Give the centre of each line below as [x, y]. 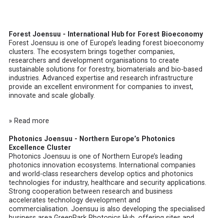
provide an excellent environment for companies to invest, [101, 87]
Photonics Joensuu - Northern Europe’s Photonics [92, 138]
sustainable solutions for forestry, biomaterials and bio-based [106, 69]
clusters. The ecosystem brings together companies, [92, 52]
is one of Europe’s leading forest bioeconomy [131, 43]
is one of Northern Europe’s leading [127, 156]
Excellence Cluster [40, 147]
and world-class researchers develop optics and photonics [101, 173]
